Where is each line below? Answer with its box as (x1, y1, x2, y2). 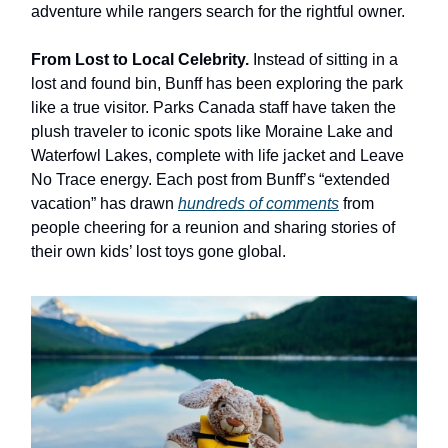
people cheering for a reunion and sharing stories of (31, 219, 395, 237)
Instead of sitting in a (253, 51, 398, 69)
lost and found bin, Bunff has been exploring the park (31, 75, 403, 93)
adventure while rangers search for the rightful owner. (31, 3, 405, 21)
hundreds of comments (178, 195, 339, 213)
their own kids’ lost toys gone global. (31, 243, 286, 261)
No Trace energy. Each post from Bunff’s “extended (31, 171, 390, 189)
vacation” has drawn (31, 195, 178, 213)
